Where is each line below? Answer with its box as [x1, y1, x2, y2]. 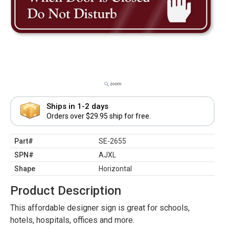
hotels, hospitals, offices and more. [10, 215, 134, 225]
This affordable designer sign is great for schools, [10, 203, 190, 213]
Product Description [10, 184, 121, 198]
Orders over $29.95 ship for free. [47, 112, 151, 120]
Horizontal [99, 165, 132, 173]
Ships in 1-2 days [47, 102, 108, 111]
